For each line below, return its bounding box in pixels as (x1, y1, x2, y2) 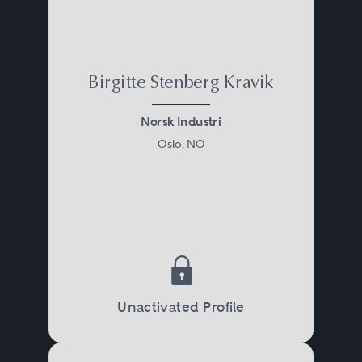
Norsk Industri (141, 113, 221, 129)
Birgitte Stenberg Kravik (88, 74, 274, 93)
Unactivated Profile (117, 297, 245, 316)
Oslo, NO (157, 137, 204, 150)
